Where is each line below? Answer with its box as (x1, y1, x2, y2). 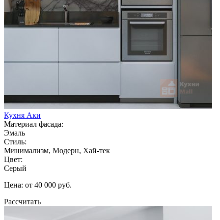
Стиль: (4, 137, 27, 146)
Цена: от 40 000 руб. (4, 180, 72, 189)
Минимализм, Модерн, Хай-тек (4, 146, 110, 155)
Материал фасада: (4, 119, 63, 128)
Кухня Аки (4, 110, 41, 119)
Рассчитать (4, 197, 41, 206)
